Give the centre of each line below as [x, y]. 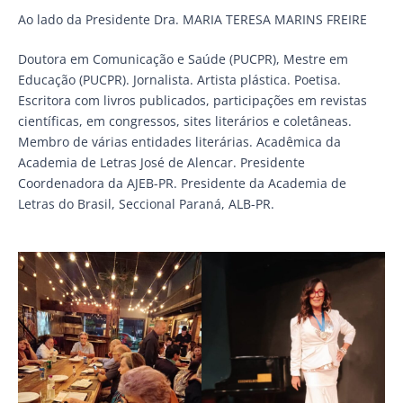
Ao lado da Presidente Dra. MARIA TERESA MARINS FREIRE [193, 19]
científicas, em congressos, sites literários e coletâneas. [185, 121]
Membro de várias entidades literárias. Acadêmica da [179, 141]
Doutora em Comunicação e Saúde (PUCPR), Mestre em [183, 58]
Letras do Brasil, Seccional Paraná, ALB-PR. [146, 203]
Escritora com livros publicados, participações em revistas [193, 100]
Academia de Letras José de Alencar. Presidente [161, 162]
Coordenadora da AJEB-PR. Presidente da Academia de [182, 183]
